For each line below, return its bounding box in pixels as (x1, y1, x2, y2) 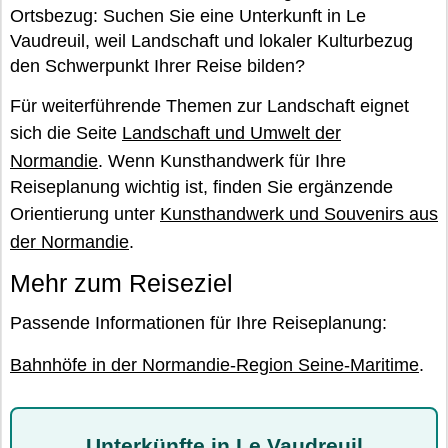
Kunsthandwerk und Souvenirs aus (160, 204, 438, 225)
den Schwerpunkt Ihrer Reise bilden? (10, 56, 305, 77)
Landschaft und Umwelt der (122, 123, 341, 144)
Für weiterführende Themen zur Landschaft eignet (10, 96, 409, 117)
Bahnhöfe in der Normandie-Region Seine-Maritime (10, 355, 419, 376)
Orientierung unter (10, 204, 160, 225)
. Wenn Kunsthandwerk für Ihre (98, 151, 346, 172)
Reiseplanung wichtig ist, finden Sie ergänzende (10, 177, 393, 198)
